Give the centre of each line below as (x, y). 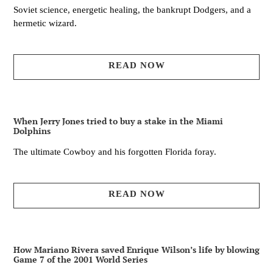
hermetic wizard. (45, 23)
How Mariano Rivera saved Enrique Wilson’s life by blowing (136, 250)
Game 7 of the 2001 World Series (80, 260)
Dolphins (32, 131)
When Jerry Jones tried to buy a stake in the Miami (118, 121)
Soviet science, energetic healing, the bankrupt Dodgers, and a (132, 10)
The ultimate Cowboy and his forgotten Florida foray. (115, 152)
